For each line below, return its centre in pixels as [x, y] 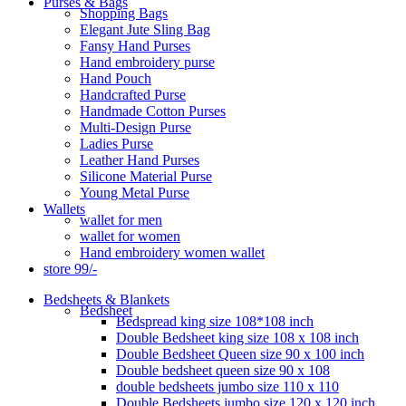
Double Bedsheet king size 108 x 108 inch [237, 337]
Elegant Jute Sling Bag [145, 29]
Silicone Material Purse [146, 176]
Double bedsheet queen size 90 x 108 [223, 370]
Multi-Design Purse [135, 127]
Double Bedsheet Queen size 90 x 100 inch [240, 353]
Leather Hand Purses [140, 159]
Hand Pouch [116, 78]
